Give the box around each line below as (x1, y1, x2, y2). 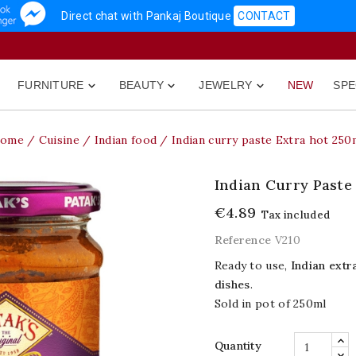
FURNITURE (17, 79, 84, 91)
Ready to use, (214, 258, 291, 273)
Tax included (261, 208, 331, 222)
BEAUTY (118, 79, 164, 91)
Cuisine (38, 133, 79, 147)
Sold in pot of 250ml (214, 296, 327, 311)
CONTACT (238, 10, 291, 22)
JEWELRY (199, 79, 253, 91)
